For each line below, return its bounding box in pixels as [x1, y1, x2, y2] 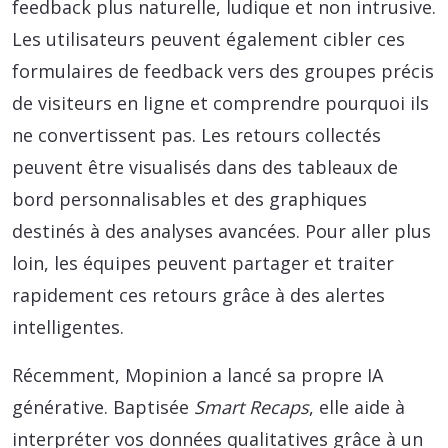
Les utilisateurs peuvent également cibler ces [12, 27, 405, 52]
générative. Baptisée [12, 395, 194, 420]
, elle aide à [309, 395, 405, 420]
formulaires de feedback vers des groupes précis [12, 59, 434, 84]
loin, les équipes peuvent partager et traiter [12, 251, 394, 276]
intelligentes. [12, 315, 124, 340]
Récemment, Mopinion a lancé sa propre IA [12, 363, 383, 388]
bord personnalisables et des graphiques [12, 187, 367, 212]
